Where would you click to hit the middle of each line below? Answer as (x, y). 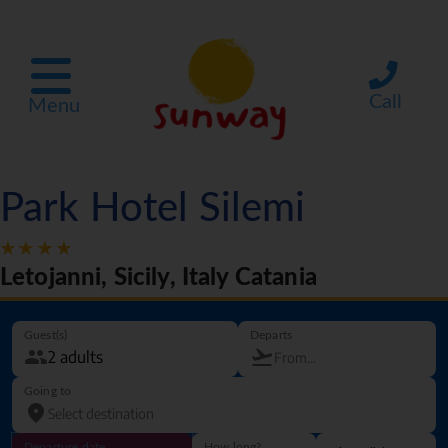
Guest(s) (46, 335)
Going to (48, 391)
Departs (271, 335)
